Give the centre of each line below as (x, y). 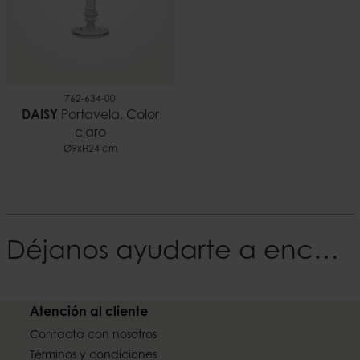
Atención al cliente (89, 312)
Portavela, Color (108, 115)
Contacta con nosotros (94, 335)
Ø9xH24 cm (90, 149)
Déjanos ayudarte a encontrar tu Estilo (326, 252)
